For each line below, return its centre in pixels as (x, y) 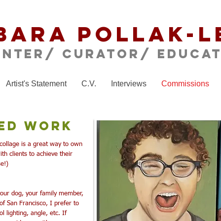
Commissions (185, 84)
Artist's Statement (36, 84)
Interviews (129, 84)
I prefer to (64, 203)
